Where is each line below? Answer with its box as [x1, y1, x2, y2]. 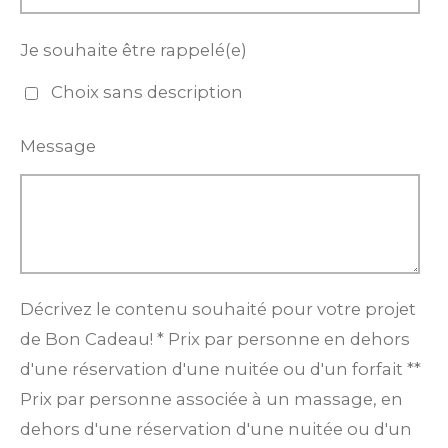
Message [20, 136, 96, 157]
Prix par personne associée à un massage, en [20, 389, 403, 410]
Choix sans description [51, 82, 244, 103]
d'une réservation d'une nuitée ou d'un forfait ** [20, 359, 421, 380]
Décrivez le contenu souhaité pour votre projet [20, 299, 416, 320]
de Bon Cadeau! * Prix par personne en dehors [20, 329, 410, 350]
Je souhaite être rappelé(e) [20, 39, 247, 60]
